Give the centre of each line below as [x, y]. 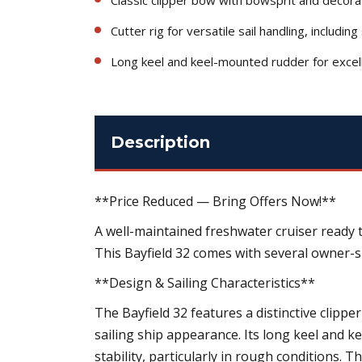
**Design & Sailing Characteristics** [205, 282]
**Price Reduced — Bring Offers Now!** [215, 201]
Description [160, 142]
